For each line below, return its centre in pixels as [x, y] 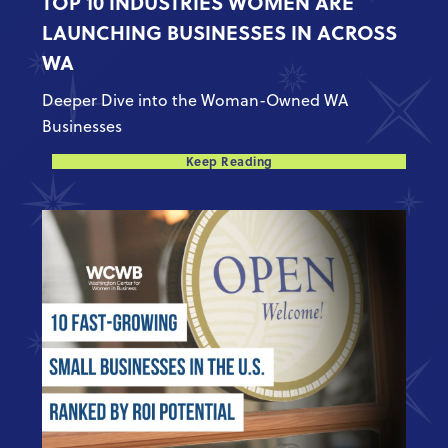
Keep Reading [229, 161]
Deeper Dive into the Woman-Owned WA [195, 100]
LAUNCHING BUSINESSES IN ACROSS [220, 32]
